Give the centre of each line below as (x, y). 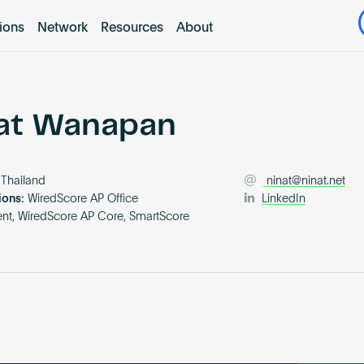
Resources (132, 28)
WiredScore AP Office (83, 199)
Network (62, 28)
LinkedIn (284, 199)
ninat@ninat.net (306, 182)
